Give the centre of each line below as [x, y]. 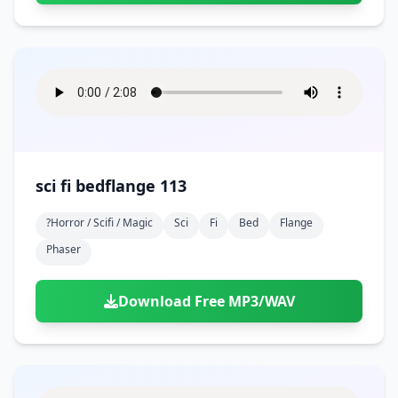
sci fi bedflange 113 [111, 186]
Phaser [64, 249]
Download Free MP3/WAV [206, 301]
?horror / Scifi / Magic [99, 223]
